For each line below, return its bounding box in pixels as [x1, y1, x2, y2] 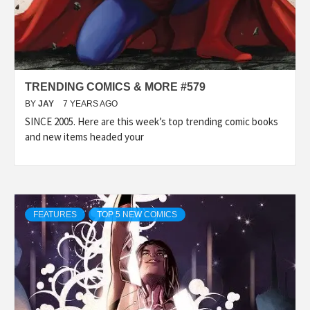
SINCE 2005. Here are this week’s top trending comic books [25, 114, 278, 128]
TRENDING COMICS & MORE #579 [25, 80, 206, 93]
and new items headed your [25, 129, 144, 143]
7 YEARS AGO [63, 98, 118, 109]
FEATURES [33, 209, 77, 219]
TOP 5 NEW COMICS [97, 209, 177, 219]
